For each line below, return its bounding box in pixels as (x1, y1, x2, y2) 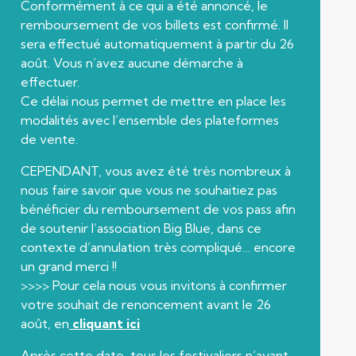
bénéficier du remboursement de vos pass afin (21, 200, 296, 217)
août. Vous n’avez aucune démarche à (21, 54, 243, 71)
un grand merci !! (21, 257, 117, 274)
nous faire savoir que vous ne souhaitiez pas (21, 181, 277, 198)
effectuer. (21, 73, 79, 90)
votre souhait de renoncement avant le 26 (21, 296, 271, 312)
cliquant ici (72, 315, 140, 331)
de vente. (21, 130, 78, 147)
